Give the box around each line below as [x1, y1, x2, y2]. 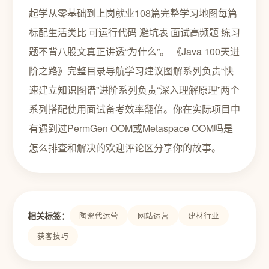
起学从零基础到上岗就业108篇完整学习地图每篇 [29, 6, 237, 20]
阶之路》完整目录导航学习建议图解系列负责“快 [29, 64, 234, 77]
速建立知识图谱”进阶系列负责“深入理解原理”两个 [29, 83, 240, 97]
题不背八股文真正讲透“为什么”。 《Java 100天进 [29, 44, 240, 58]
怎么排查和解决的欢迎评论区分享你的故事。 [29, 141, 221, 154]
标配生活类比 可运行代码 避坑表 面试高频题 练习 [29, 25, 240, 39]
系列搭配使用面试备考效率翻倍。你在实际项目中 [29, 102, 240, 116]
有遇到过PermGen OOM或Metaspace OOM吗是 [29, 121, 233, 135]
